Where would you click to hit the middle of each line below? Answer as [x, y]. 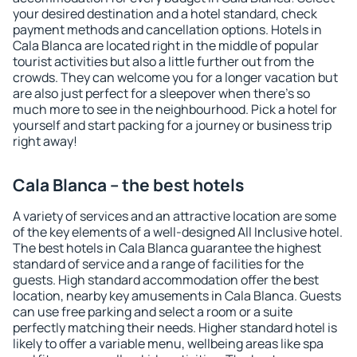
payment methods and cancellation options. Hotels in [167, 29]
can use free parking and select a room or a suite [153, 312]
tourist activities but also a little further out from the [163, 61]
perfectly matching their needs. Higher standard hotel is [175, 328]
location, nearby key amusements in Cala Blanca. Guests [177, 296]
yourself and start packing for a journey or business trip [172, 125]
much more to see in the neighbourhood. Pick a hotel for [175, 109]
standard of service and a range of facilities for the [158, 264]
